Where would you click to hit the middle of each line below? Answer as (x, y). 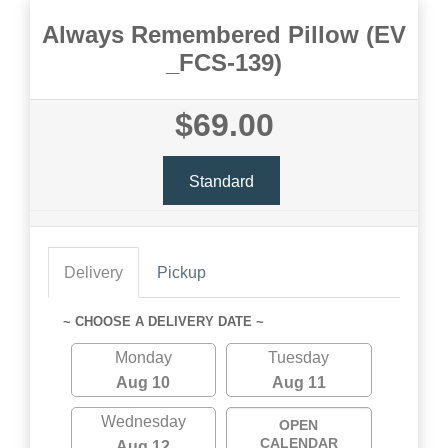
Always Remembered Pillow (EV (224, 34)
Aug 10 (143, 382)
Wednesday (143, 421)
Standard (221, 181)
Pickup (181, 272)
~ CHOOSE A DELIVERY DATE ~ (163, 321)
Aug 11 (298, 382)
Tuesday (299, 357)
